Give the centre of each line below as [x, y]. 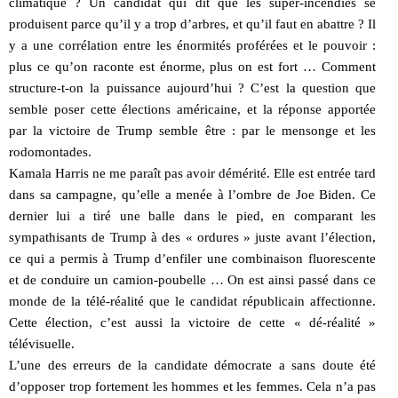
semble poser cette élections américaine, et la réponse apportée [192, 109]
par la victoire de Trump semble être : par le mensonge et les [192, 130]
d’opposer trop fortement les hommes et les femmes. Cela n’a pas [192, 386]
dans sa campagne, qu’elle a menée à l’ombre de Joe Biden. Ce [192, 194]
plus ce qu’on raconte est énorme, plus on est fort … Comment [192, 66]
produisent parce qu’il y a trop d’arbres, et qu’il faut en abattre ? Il [192, 24]
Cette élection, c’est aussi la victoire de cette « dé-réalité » [192, 322]
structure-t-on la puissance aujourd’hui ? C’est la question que [192, 88]
